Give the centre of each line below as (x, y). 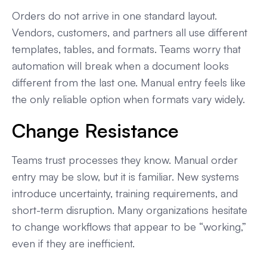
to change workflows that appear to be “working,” (129, 227)
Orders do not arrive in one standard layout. (114, 16)
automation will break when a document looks (120, 66)
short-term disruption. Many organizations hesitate (130, 210)
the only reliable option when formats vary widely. (128, 99)
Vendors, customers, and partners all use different (130, 32)
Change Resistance (95, 131)
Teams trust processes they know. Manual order (125, 160)
